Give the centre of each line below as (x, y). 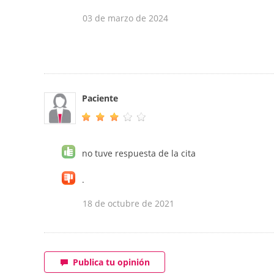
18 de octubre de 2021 (128, 204)
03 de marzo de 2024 (125, 18)
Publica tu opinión (111, 262)
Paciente (100, 98)
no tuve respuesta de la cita (139, 154)
